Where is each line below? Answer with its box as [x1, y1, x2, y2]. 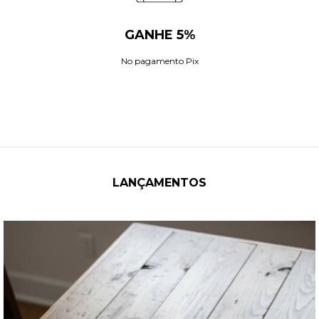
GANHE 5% [124, 27, 195, 43]
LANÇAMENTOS [113, 176, 206, 190]
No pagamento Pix [120, 56, 199, 67]
